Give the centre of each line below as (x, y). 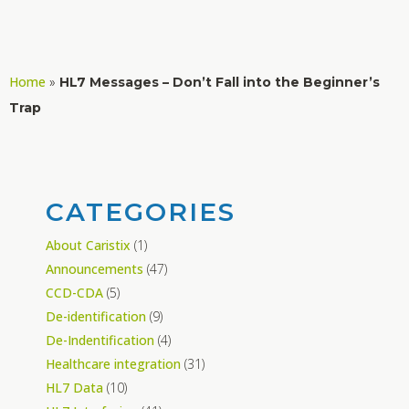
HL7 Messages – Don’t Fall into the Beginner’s (220, 82)
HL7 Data (74, 387)
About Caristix (88, 245)
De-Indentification (100, 340)
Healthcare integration (113, 363)
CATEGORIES (141, 211)
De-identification (96, 316)
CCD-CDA (74, 292)
